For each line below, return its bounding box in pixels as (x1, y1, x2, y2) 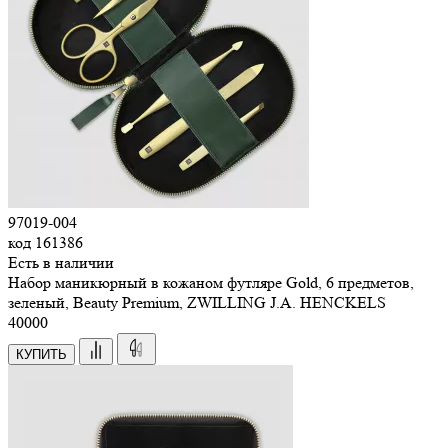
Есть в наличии (8, 252, 114, 272)
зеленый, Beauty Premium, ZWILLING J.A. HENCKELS (8, 292, 386, 312)
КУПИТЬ (16, 346, 67, 362)
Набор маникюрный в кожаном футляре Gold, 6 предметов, (8, 272, 414, 292)
